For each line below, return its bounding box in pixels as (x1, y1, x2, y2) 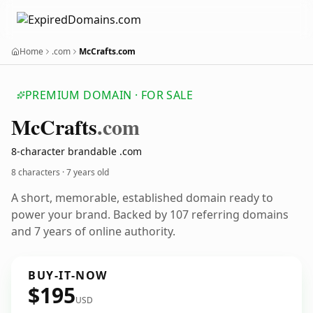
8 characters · (11, 166, 66, 178)
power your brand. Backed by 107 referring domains (11, 207, 289, 222)
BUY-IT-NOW (28, 268, 108, 283)
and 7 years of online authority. (11, 224, 175, 239)
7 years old (66, 166, 109, 178)
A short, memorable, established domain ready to (11, 190, 273, 205)
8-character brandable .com (11, 145, 142, 158)
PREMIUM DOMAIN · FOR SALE (25, 87, 193, 103)
